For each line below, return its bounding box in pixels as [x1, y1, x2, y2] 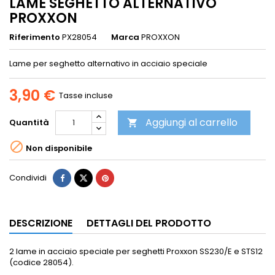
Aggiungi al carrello [145, 115, 238, 130]
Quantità [9, 117, 49, 129]
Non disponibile [24, 142, 92, 154]
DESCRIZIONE [9, 216, 72, 231]
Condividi [9, 172, 47, 184]
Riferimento [9, 31, 60, 44]
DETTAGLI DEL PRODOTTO [87, 216, 211, 231]
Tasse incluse [59, 90, 113, 102]
